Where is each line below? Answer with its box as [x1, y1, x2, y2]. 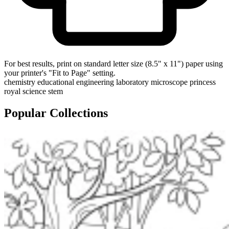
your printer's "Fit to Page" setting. [4, 68, 116, 77]
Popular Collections [4, 106, 108, 120]
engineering [76, 77, 114, 86]
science [22, 86, 46, 96]
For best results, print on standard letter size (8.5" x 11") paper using [4, 59, 223, 68]
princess [190, 77, 216, 86]
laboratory [116, 77, 149, 86]
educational [37, 77, 74, 86]
